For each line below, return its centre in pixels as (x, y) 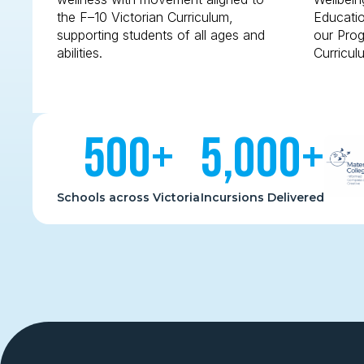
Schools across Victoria (128, 197)
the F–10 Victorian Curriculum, (145, 17)
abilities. (80, 53)
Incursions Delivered (262, 197)
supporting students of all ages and (161, 35)
